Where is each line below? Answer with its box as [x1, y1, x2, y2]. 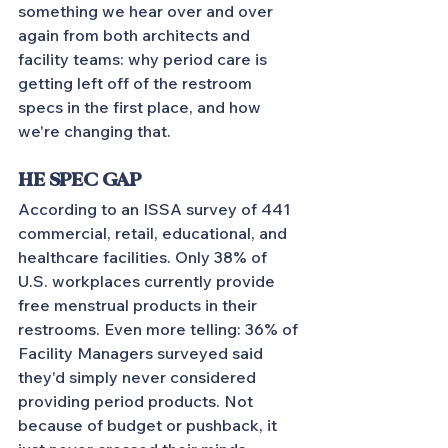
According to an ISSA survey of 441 [18, 199, 295, 219]
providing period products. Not [18, 391, 257, 411]
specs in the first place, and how [18, 97, 265, 117]
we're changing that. [18, 121, 171, 141]
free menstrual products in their [18, 295, 261, 315]
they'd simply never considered [18, 367, 260, 387]
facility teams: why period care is [18, 49, 271, 69]
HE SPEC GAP [18, 169, 141, 192]
